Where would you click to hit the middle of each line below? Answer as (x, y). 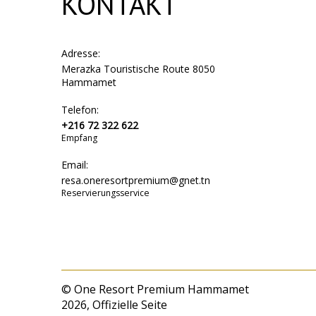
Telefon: (80, 110)
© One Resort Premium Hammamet (155, 289)
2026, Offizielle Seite (114, 305)
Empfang (79, 138)
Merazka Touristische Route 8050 (138, 69)
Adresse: (81, 53)
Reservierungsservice (105, 193)
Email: (75, 165)
